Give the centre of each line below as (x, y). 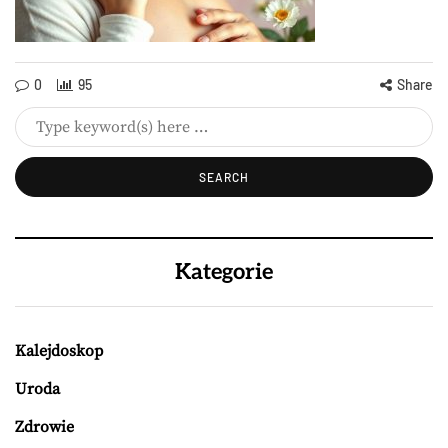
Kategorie (224, 272)
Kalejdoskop (59, 351)
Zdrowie (44, 427)
